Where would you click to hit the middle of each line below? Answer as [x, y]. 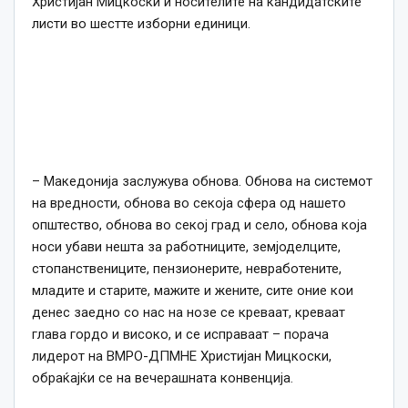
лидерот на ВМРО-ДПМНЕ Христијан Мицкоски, [182, 357]
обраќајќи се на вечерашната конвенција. [163, 378]
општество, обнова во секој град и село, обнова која [199, 225]
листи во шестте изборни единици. [141, 24]
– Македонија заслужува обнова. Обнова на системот [202, 182]
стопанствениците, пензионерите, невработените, [187, 269]
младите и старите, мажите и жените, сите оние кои [193, 291]
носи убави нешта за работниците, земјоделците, [186, 247]
